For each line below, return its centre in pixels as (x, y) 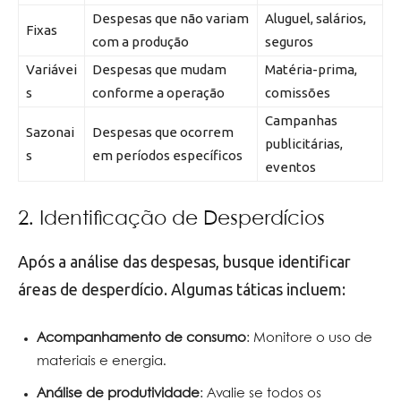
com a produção (141, 41)
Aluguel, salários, (316, 18)
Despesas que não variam (171, 18)
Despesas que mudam (159, 69)
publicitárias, (304, 143)
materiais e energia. (102, 361)
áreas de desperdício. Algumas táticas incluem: (182, 289)
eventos (290, 166)
